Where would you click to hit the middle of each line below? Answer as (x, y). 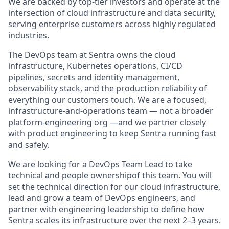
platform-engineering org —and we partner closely (107, 122)
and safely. (29, 145)
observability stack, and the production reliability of (108, 89)
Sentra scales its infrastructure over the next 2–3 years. (114, 221)
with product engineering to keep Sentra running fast (112, 134)
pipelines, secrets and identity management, (94, 77)
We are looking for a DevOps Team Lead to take (100, 164)
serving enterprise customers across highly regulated (112, 24)
